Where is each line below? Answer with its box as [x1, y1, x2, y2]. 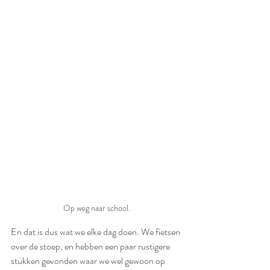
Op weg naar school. [63, 201, 130, 214]
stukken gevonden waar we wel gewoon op [11, 253, 167, 268]
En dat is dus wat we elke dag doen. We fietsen [11, 224, 182, 239]
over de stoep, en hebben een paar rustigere [11, 239, 172, 253]
